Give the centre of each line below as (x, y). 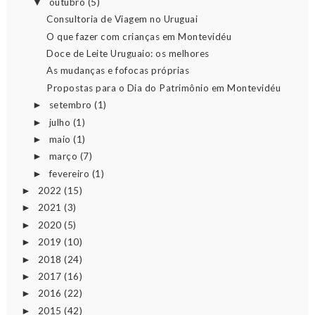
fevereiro (70, 173)
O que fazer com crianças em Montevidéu (139, 36)
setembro (72, 105)
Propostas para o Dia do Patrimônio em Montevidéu (164, 88)
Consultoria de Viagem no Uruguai (122, 19)
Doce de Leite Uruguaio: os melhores (128, 54)
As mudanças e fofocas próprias (118, 71)
